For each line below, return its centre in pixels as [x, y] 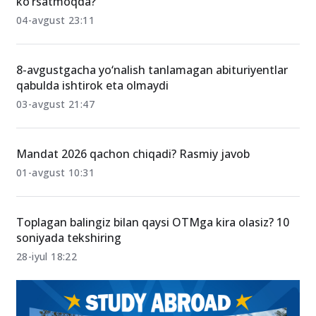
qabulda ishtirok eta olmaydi [92, 133]
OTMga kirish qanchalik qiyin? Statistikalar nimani [150, 34]
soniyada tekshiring [69, 286]
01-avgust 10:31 [55, 220]
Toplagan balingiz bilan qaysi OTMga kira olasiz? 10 [153, 270]
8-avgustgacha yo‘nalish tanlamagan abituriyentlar [152, 118]
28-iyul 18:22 [47, 304]
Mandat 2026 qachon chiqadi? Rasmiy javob [133, 202]
